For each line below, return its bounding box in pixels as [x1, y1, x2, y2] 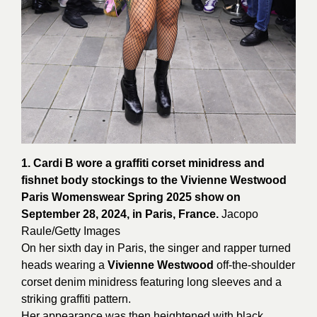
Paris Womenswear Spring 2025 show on [21, 191, 241, 204]
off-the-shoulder [214, 259, 295, 272]
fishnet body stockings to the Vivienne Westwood [21, 174, 287, 187]
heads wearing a [21, 259, 108, 272]
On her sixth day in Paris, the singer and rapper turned [21, 242, 291, 255]
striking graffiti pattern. [21, 293, 131, 306]
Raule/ [21, 225, 54, 238]
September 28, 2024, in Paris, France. [21, 208, 219, 221]
